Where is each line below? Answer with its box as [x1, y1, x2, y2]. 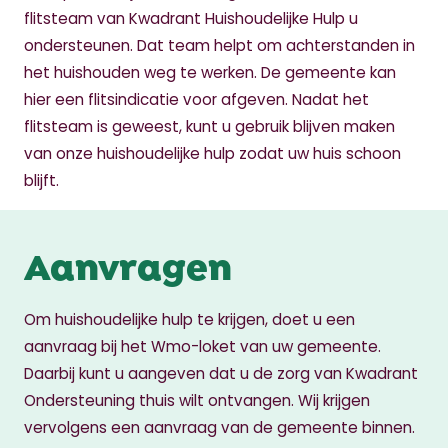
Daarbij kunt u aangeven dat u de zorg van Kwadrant [24, 362, 418, 384]
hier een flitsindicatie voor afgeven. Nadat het [24, 88, 369, 110]
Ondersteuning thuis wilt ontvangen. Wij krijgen [24, 389, 370, 411]
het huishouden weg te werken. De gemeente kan [24, 61, 396, 83]
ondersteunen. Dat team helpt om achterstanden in [24, 34, 415, 56]
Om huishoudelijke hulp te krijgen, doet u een [24, 308, 355, 330]
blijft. [24, 169, 59, 191]
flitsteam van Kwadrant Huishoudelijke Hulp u [24, 7, 358, 29]
